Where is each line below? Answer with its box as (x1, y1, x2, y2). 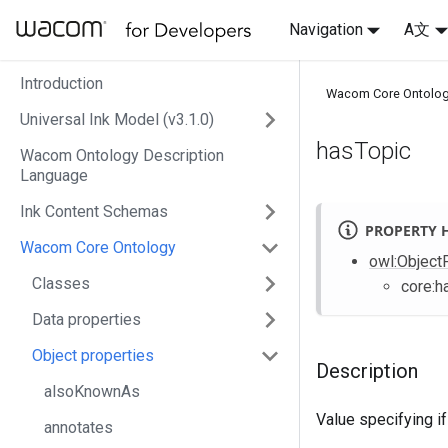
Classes (32, 274, 90, 293)
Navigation (288, 20, 363, 39)
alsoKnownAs (44, 382, 140, 401)
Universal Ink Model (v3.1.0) (20, 110, 214, 129)
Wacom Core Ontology (20, 238, 176, 257)
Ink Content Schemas (20, 202, 168, 221)
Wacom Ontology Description (20, 146, 224, 165)
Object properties (32, 346, 154, 365)
